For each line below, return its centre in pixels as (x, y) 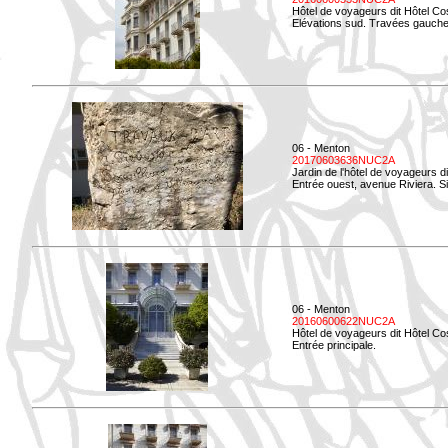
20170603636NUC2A (343, 160)
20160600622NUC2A (343, 321)
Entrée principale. (334, 345)
